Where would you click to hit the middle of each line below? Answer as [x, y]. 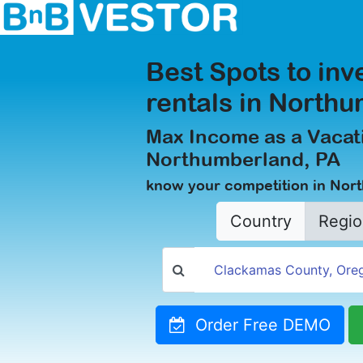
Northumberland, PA [243, 159]
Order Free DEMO [258, 325]
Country [261, 221]
